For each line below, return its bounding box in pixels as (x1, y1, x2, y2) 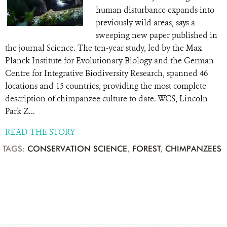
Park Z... (5, 106, 35, 117)
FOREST (132, 144, 161, 154)
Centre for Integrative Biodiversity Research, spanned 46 (5, 68, 208, 79)
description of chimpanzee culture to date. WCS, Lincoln (5, 93, 208, 104)
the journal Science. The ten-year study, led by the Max (5, 43, 202, 53)
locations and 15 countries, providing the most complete (5, 81, 206, 91)
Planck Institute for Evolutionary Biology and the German (5, 55, 214, 66)
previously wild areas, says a (96, 17, 195, 28)
